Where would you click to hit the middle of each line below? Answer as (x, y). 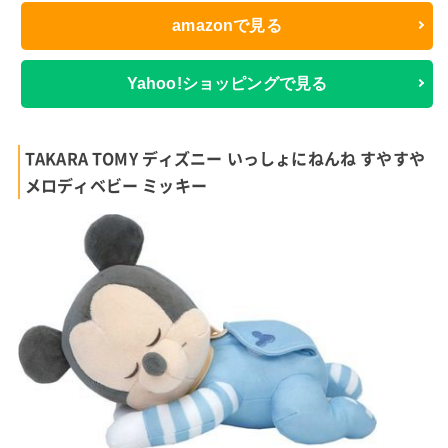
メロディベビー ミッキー (115, 184)
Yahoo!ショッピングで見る (227, 84)
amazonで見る (227, 26)
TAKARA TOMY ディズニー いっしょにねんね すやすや (224, 157)
